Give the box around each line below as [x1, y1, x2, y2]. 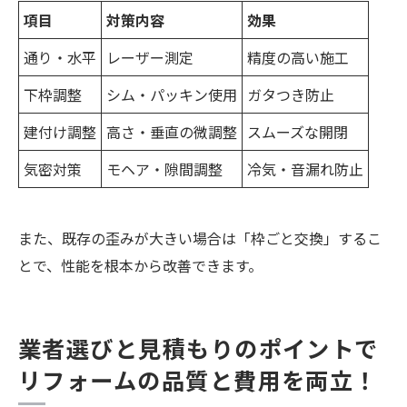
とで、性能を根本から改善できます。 [18, 254, 263, 277]
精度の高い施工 [247, 46, 349, 69]
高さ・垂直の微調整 [106, 121, 237, 144]
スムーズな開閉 [247, 121, 348, 144]
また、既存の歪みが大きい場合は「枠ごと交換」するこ [18, 227, 382, 250]
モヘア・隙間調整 [106, 158, 223, 181]
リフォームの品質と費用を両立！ [18, 363, 378, 397]
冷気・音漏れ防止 [247, 158, 363, 181]
